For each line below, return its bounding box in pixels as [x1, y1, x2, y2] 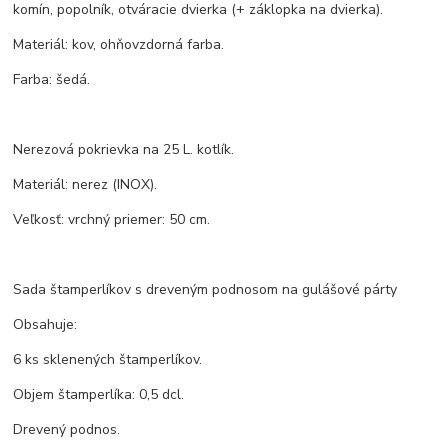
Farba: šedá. [13, 69, 91, 89]
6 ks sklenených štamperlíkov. [13, 349, 203, 369]
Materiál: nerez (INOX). [13, 174, 158, 194]
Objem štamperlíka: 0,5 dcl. [13, 384, 185, 404]
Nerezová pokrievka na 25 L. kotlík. [13, 139, 235, 159]
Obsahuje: [13, 314, 78, 334]
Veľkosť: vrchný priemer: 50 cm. [13, 209, 211, 229]
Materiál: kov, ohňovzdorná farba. [13, 34, 225, 54]
